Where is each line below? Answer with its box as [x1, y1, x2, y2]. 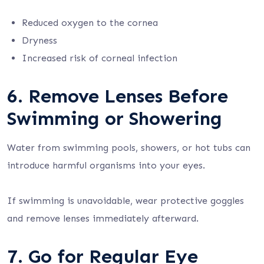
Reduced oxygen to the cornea [22, 17, 158, 28]
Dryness [22, 35, 57, 46]
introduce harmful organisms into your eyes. [7, 160, 205, 171]
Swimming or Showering [7, 107, 222, 130]
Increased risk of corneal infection [22, 52, 177, 64]
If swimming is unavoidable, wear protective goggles [7, 195, 244, 206]
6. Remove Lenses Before [7, 85, 228, 107]
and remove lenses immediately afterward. [7, 213, 199, 224]
